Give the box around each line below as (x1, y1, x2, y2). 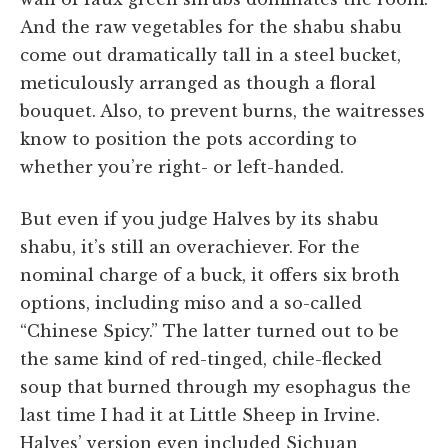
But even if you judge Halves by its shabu (20, 209, 379, 230)
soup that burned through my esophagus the (20, 377, 411, 398)
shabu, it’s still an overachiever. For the (20, 237, 360, 258)
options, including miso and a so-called (20, 293, 362, 314)
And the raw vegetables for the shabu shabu (20, 17, 402, 38)
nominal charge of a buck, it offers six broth (20, 265, 400, 286)
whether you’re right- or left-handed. (20, 157, 344, 178)
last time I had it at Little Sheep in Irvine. (20, 405, 380, 426)
